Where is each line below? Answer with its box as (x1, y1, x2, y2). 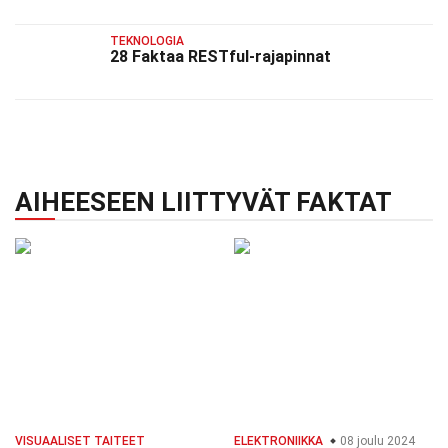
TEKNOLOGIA (110, 33, 184, 48)
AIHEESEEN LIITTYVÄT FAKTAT (15, 187, 392, 218)
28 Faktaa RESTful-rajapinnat (110, 46, 331, 66)
